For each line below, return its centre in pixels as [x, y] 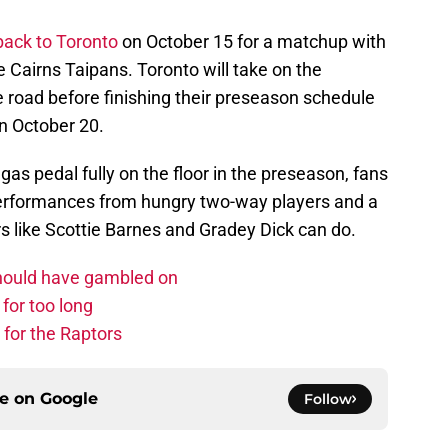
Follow [328, 399]
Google [69, 399]
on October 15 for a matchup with [252, 42]
